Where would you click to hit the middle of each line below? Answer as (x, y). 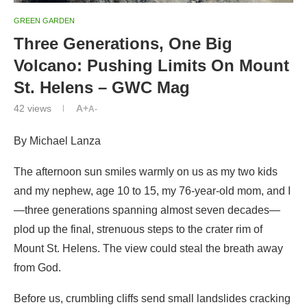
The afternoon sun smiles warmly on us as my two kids (146, 171)
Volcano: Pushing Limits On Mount (151, 65)
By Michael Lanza (57, 140)
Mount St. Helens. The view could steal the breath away (148, 248)
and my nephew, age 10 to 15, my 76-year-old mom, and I (152, 191)
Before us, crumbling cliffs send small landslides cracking (152, 298)
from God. (37, 267)
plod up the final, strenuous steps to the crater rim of (138, 229)
